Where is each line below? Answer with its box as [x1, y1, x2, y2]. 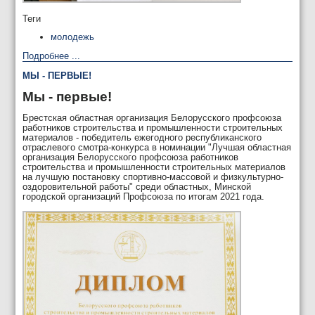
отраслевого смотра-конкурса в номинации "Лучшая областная [22, 141, 292, 153]
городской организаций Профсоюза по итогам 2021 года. [22, 191, 265, 202]
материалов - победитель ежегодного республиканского [22, 131, 262, 143]
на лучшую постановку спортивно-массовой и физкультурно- [22, 171, 284, 182]
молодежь [51, 32, 95, 43]
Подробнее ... [22, 51, 81, 62]
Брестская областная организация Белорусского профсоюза [22, 112, 282, 123]
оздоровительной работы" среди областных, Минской [22, 181, 252, 192]
